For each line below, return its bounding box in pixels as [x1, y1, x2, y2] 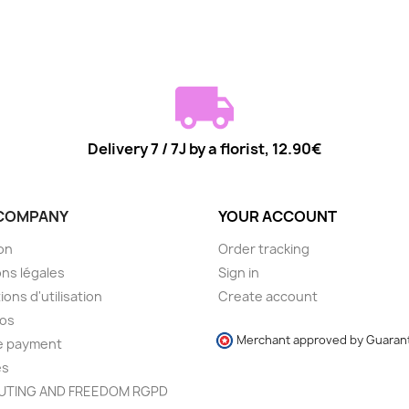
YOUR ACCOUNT [218, 205, 337, 226]
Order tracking [218, 239, 309, 257]
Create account [218, 287, 318, 305]
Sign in [218, 263, 259, 281]
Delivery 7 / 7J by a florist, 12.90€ [87, 138, 321, 159]
